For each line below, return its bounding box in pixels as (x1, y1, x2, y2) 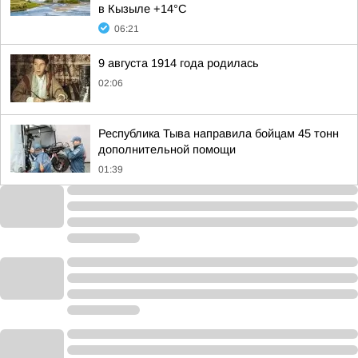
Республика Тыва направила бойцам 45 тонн (98, 127, 339, 140)
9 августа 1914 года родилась (98, 57, 259, 70)
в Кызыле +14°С (98, 2, 187, 15)
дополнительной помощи (98, 143, 236, 156)
